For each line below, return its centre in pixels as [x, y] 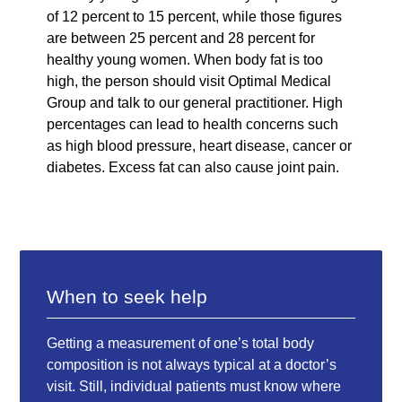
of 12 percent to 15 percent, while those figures [195, 16]
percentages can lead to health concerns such [193, 124]
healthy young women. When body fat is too [185, 59]
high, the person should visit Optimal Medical [189, 81]
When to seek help [127, 296]
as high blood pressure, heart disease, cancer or [200, 145]
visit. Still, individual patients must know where [194, 386]
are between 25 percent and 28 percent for [181, 38]
